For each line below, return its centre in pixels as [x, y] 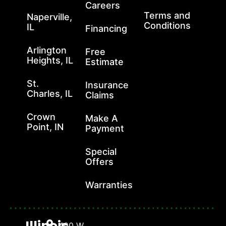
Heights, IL [50, 60]
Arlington [47, 50]
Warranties [109, 185]
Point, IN [45, 127]
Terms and [167, 15]
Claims [100, 95]
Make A [102, 118]
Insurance [107, 85]
